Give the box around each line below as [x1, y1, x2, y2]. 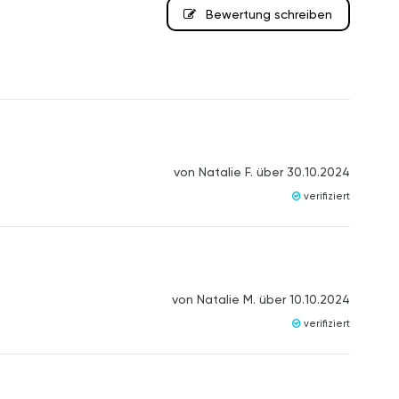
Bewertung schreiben [206, 5, 332, 21]
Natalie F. [198, 164, 253, 180]
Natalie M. [196, 291, 256, 307]
